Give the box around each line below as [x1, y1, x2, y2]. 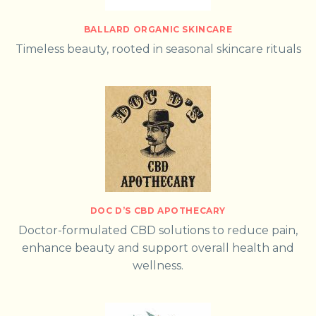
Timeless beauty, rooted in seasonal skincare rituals [15, 42, 301, 56]
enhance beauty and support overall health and [22, 241, 294, 255]
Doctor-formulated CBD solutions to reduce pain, [18, 223, 298, 237]
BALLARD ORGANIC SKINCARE [83, 23, 233, 35]
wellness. [133, 258, 183, 272]
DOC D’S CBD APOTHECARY [90, 205, 226, 216]
